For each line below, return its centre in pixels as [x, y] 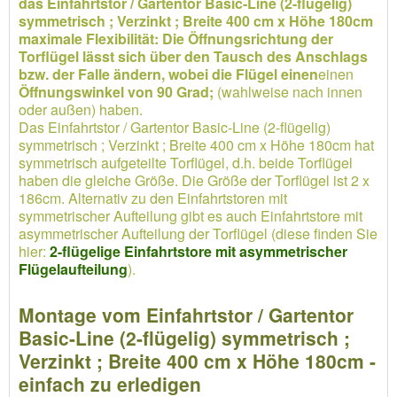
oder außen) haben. [81, 109]
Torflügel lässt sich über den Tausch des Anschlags [193, 56]
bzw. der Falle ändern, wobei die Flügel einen [168, 74]
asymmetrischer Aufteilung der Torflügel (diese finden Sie [198, 234]
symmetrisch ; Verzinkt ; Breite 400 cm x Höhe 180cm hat [196, 145]
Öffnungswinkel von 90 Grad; [116, 92]
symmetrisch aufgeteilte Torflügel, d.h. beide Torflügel [186, 163]
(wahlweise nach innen [288, 92]
